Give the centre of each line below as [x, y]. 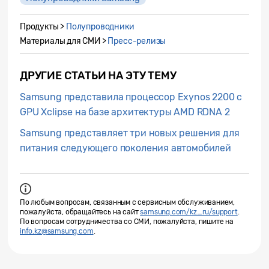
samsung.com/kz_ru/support [189, 212]
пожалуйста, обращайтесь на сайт [80, 212]
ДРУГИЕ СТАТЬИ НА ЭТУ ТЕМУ [98, 75]
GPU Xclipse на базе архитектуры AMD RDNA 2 [125, 112]
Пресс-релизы [137, 41]
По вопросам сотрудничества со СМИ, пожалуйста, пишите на [127, 221]
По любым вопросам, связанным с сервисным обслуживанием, [128, 202]
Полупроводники [100, 26]
